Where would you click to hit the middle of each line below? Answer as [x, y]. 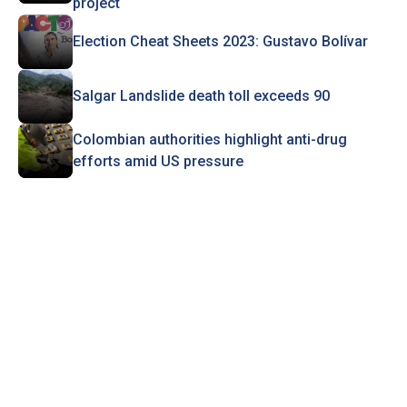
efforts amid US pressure [158, 161]
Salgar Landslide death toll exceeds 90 [201, 96]
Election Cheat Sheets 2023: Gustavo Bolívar [220, 41]
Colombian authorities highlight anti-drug [209, 139]
